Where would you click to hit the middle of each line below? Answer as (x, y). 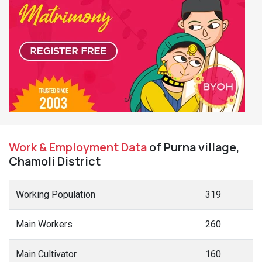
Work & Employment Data (78, 147)
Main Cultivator (46, 254)
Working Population (56, 194)
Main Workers (44, 224)
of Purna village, (193, 147)
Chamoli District (55, 161)
